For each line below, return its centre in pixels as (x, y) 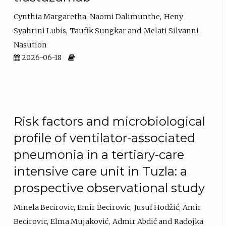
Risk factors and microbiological (110, 122)
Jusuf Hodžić (156, 207)
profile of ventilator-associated (105, 138)
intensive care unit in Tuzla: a (101, 172)
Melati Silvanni (171, 31)
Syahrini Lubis (40, 31)
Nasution (31, 45)
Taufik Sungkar (98, 31)
